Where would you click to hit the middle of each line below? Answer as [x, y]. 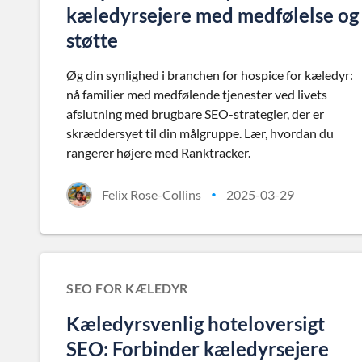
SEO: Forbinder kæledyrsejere [198, 349]
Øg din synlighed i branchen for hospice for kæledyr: [210, 75]
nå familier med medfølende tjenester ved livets [197, 94]
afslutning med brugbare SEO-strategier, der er [195, 114]
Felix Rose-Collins [152, 194]
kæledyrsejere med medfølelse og [213, 15]
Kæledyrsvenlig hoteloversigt [196, 324]
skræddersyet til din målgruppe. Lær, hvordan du [200, 133]
